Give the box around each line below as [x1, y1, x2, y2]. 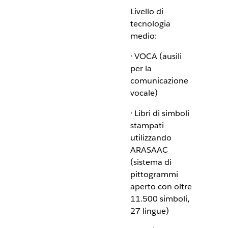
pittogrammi [130, 169, 178, 180]
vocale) [130, 88, 158, 98]
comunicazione [130, 75, 188, 86]
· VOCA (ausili [130, 51, 182, 62]
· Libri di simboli [130, 108, 189, 119]
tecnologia [130, 18, 170, 29]
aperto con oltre [130, 181, 192, 192]
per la [130, 63, 152, 74]
